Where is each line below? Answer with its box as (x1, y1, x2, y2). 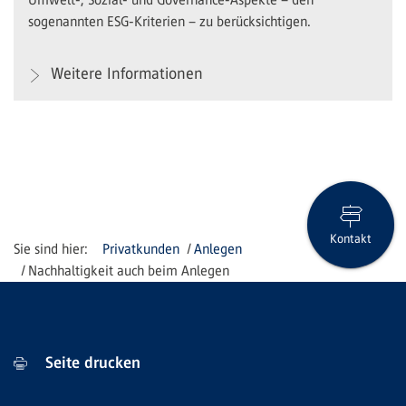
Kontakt (330, 232, 372, 246)
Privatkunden (102, 240, 179, 256)
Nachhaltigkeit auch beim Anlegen (28, 262, 230, 278)
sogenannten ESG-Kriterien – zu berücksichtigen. (28, 13, 311, 29)
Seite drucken (41, 353, 140, 372)
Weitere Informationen (46, 63, 203, 82)
